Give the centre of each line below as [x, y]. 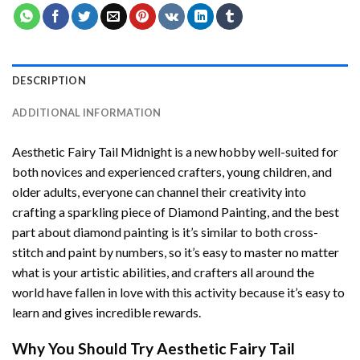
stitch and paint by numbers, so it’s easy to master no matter [176, 252]
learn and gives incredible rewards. [106, 313]
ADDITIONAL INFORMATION [87, 113]
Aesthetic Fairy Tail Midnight [92, 152]
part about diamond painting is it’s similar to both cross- [165, 232]
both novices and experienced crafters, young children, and [172, 172]
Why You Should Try [84, 348]
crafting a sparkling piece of [90, 212]
